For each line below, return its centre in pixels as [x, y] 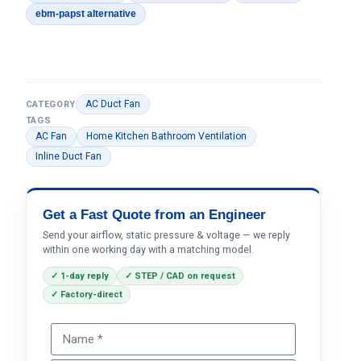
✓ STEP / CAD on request [180, 276]
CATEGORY [50, 104]
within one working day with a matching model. [148, 249]
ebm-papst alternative [85, 14]
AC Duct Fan [113, 104]
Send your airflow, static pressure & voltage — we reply [166, 235]
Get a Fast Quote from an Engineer [154, 215]
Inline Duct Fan [68, 156]
